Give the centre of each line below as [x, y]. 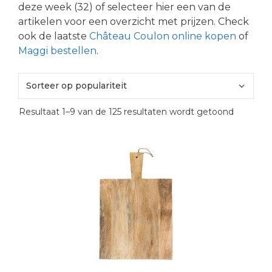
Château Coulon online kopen [163, 36]
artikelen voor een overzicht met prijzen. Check [134, 21]
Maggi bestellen [57, 50]
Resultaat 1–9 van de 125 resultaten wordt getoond [126, 111]
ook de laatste [54, 36]
